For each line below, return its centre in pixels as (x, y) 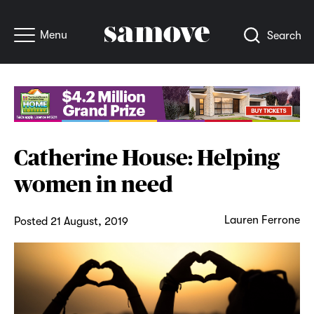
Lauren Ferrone (262, 220)
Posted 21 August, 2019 (71, 221)
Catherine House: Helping (146, 157)
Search (284, 36)
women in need (93, 184)
